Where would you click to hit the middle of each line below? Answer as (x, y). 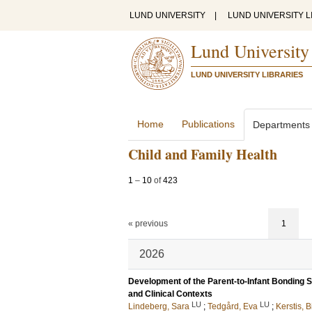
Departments (281, 125)
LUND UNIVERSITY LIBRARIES (247, 75)
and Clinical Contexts (170, 294)
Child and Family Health (203, 154)
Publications (208, 124)
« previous (148, 224)
